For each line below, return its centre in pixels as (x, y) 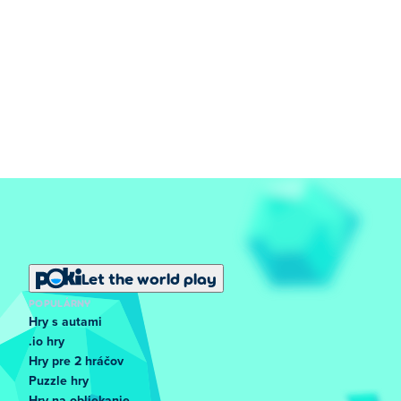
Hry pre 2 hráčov (76, 362)
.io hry (47, 342)
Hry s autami (65, 322)
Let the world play (149, 278)
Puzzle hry (59, 381)
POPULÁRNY (60, 303)
